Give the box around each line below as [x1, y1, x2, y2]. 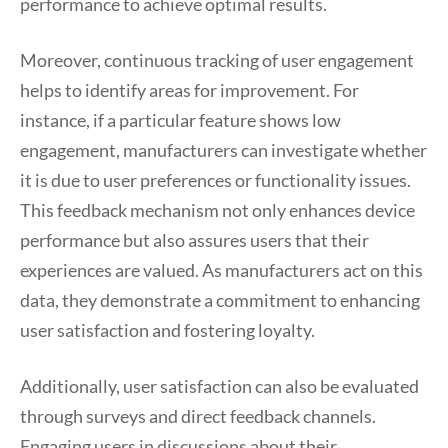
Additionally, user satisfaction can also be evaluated [20, 375, 419, 397]
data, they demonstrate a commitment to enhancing [20, 289, 420, 311]
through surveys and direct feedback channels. [20, 405, 376, 427]
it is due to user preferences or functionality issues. [20, 169, 411, 191]
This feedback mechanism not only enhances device [20, 199, 415, 221]
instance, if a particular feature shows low [20, 109, 341, 131]
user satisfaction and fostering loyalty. [20, 319, 315, 341]
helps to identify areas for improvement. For [20, 79, 359, 101]
